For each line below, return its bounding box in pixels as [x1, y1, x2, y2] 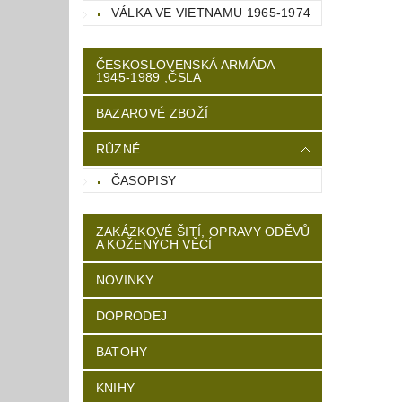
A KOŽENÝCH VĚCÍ [95, 237, 213, 252]
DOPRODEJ [95, 309, 168, 324]
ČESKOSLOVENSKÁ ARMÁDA [95, 57, 275, 72]
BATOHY [95, 345, 148, 360]
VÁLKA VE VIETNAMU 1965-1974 [110, 4, 311, 20]
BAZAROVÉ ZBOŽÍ [95, 105, 209, 120]
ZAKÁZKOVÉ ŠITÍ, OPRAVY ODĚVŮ [95, 224, 310, 240]
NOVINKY [95, 273, 154, 288]
